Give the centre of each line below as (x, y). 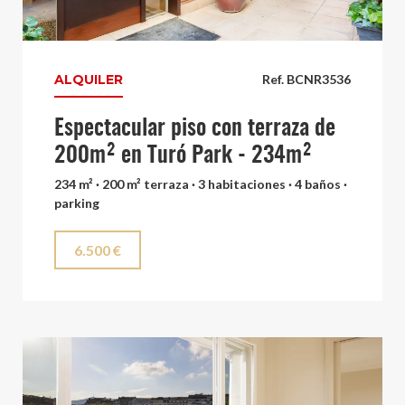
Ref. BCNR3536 (306, 79)
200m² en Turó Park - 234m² (183, 156)
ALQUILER (89, 80)
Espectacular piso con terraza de (195, 129)
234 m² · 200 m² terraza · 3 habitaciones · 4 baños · (201, 184)
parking (77, 203)
